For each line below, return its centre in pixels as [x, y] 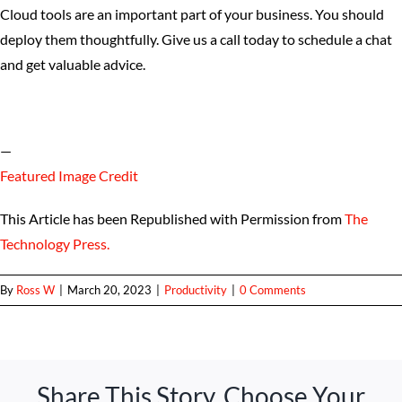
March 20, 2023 [109, 290]
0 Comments [273, 290]
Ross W [35, 290]
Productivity [196, 290]
